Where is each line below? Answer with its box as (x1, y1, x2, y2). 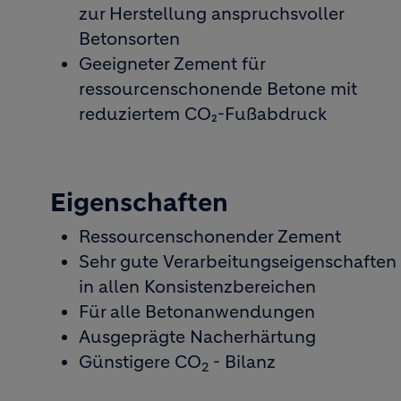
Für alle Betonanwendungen (79, 302, 315, 322)
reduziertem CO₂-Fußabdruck (79, 104, 327, 124)
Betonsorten (79, 29, 180, 49)
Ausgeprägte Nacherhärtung (79, 327, 316, 347)
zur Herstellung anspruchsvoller (79, 4, 344, 24)
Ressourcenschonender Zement (79, 226, 341, 247)
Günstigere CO (79, 352, 201, 372)
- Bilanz (209, 352, 276, 372)
